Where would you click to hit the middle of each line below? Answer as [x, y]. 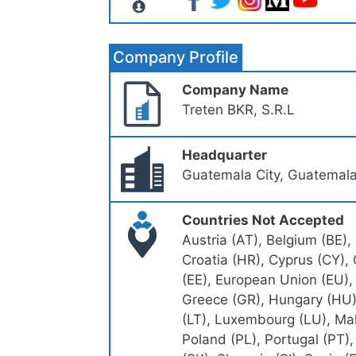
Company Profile [176, 58]
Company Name [235, 90]
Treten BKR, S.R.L [238, 110]
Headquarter [224, 155]
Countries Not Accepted [263, 221]
